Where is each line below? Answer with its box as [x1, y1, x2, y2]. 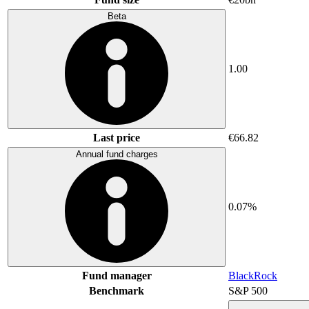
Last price [93, 131, 140, 143]
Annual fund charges [75, 148, 158, 159]
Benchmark [89, 284, 144, 297]
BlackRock [228, 269, 277, 281]
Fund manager [81, 269, 152, 281]
